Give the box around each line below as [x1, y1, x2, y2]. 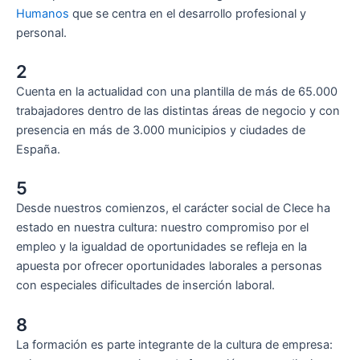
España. [16, 142, 60, 157]
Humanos [16, 6, 69, 21]
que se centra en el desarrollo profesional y [69, 6, 306, 21]
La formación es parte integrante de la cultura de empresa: [16, 337, 333, 352]
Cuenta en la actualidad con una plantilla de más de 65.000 [16, 84, 337, 100]
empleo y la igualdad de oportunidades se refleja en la [16, 239, 307, 255]
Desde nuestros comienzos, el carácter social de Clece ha [16, 201, 330, 216]
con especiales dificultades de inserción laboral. [16, 278, 275, 293]
